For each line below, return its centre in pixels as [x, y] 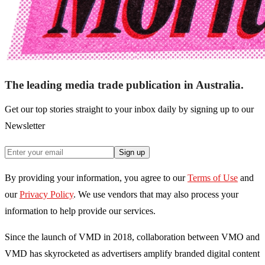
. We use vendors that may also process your [156, 195]
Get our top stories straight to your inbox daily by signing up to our [129, 109]
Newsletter [25, 126]
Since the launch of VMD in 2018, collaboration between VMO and [132, 237]
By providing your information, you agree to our [95, 178]
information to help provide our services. [80, 211]
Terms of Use [213, 178]
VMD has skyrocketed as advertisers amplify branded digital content [132, 254]
